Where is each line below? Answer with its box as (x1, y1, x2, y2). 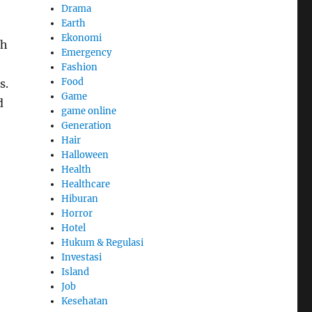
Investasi (61, 251, 102, 263)
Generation (61, 119, 112, 132)
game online (61, 104, 117, 117)
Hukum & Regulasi (61, 236, 144, 249)
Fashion (61, 61, 98, 73)
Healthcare (61, 178, 111, 190)
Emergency (61, 46, 112, 58)
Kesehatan (61, 295, 109, 307)
